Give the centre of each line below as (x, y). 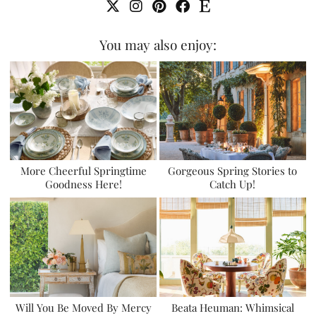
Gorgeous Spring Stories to (233, 171)
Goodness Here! (83, 184)
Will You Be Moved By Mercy (83, 307)
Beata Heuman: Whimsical (232, 307)
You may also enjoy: (158, 44)
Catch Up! (233, 184)
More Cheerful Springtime (83, 171)
